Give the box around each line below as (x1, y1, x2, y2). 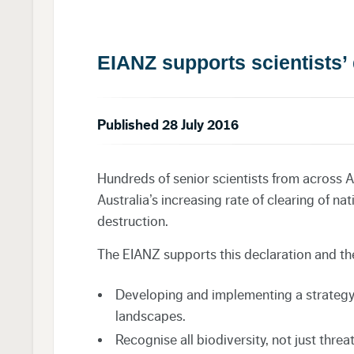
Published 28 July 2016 (96, 117, 239, 132)
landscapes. (115, 308, 186, 323)
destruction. (96, 213, 168, 228)
